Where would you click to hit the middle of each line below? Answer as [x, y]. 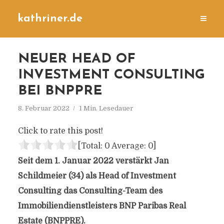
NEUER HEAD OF [76, 59]
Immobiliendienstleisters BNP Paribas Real [102, 206]
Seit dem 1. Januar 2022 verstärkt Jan [93, 161]
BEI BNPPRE [60, 91]
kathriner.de [50, 19]
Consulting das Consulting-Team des [90, 191]
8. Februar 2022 [43, 108]
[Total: [91, 146]
